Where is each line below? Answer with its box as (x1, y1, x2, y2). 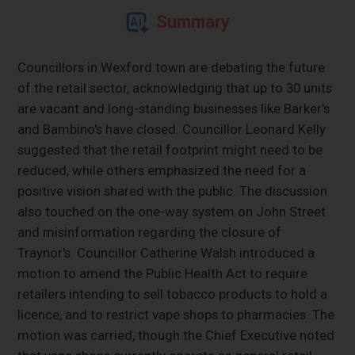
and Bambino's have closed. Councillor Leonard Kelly (17, 120, 326, 137)
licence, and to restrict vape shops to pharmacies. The (17, 306, 335, 323)
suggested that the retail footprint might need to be (17, 141, 323, 158)
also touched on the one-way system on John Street (17, 203, 326, 219)
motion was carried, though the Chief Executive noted (17, 326, 335, 343)
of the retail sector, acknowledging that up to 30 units (17, 79, 333, 96)
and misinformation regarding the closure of (17, 223, 282, 240)
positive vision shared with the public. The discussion (17, 182, 328, 199)
